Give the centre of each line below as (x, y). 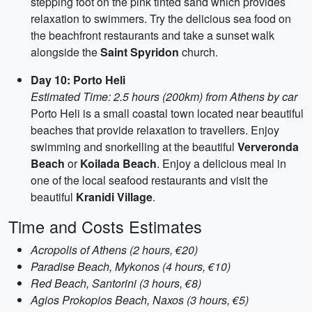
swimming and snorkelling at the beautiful (134, 147)
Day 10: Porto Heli (78, 80)
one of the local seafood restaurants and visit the (149, 180)
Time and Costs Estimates (105, 226)
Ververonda (268, 147)
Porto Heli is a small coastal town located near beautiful (167, 113)
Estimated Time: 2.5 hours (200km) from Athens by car (164, 96)
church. (198, 52)
